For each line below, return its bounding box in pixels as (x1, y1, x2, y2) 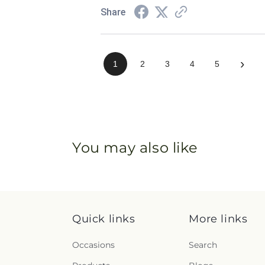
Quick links (72, 212, 135, 225)
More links (189, 212, 248, 225)
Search (189, 240, 218, 250)
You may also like (72, 138, 198, 156)
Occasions (72, 240, 115, 250)
